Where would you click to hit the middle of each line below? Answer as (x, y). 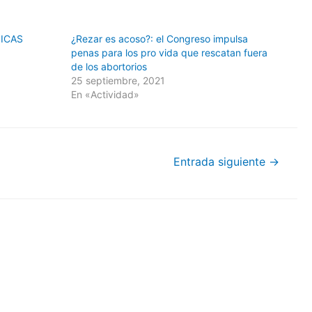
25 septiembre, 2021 (118, 80)
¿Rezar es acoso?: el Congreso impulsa (159, 39)
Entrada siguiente (221, 162)
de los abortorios (109, 67)
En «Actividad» (105, 94)
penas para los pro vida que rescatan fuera (169, 53)
